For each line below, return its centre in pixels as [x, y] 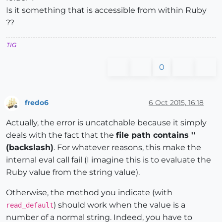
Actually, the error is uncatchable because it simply [106, 122]
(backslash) [30, 147]
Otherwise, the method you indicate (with [89, 192]
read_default [30, 205]
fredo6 [37, 102]
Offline [25, 111]
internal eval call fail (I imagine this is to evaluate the [109, 160]
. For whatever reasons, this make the [127, 147]
